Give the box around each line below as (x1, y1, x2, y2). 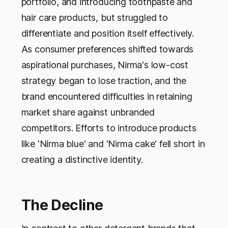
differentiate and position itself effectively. (21, 28, 194, 39)
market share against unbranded (21, 107, 155, 118)
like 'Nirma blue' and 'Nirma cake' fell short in (21, 138, 205, 150)
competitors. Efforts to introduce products (21, 123, 196, 134)
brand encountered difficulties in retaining (21, 91, 192, 102)
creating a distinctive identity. (21, 154, 143, 165)
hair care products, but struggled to (21, 12, 168, 23)
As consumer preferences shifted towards (21, 44, 194, 55)
